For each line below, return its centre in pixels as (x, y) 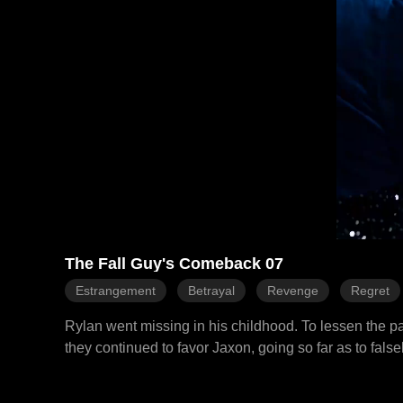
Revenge (293, 291)
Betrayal (211, 291)
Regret (370, 291)
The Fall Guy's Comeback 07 (174, 264)
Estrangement (116, 291)
